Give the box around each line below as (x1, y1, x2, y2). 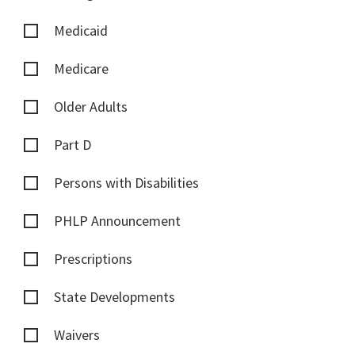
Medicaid (54, 21, 108, 40)
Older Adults (54, 97, 128, 116)
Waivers (54, 326, 100, 345)
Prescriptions (54, 250, 132, 269)
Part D (54, 136, 91, 155)
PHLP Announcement (54, 212, 181, 231)
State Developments (54, 288, 175, 307)
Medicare (54, 59, 109, 78)
